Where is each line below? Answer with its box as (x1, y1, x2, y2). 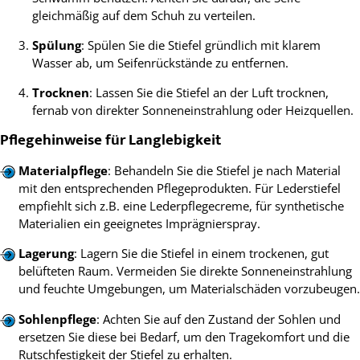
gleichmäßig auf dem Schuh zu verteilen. (32, 6, 256, 23)
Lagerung (18, 245, 74, 262)
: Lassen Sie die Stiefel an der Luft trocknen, (89, 84, 329, 101)
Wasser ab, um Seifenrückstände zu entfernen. (32, 55, 288, 72)
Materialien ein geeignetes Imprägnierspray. (18, 215, 260, 232)
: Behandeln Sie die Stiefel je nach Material (107, 162, 341, 179)
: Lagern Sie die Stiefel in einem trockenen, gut (73, 245, 329, 262)
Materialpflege (18, 162, 108, 179)
